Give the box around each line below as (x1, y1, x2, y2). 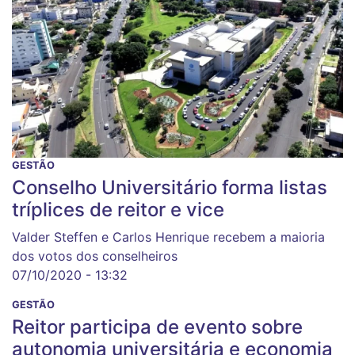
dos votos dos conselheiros (12, 248, 177, 265)
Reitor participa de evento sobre (12, 315, 303, 339)
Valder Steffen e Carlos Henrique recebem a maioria (12, 229, 325, 246)
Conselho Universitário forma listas (12, 176, 327, 200)
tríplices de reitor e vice (12, 198, 224, 222)
